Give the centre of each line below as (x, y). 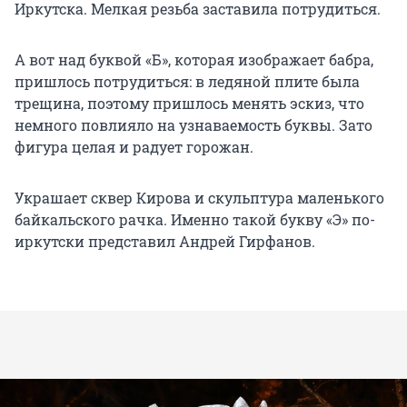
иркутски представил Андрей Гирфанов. (165, 242)
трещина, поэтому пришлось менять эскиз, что (189, 104)
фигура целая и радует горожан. (134, 147)
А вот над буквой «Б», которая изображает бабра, (194, 60)
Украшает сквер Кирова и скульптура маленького (199, 198)
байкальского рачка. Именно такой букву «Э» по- (195, 220)
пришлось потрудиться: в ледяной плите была (187, 82)
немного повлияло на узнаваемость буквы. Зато (194, 125)
